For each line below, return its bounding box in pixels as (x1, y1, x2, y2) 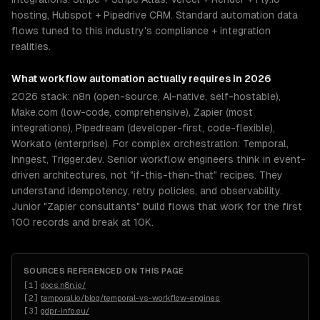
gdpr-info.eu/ (41, 306, 89, 315)
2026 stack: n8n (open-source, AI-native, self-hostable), (11, 91, 281, 102)
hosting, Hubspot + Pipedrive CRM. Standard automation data (11, 9, 298, 21)
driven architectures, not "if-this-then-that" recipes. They (11, 169, 283, 181)
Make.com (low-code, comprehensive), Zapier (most (11, 106, 253, 118)
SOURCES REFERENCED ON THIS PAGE (24, 266, 184, 275)
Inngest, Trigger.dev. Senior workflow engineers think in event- (11, 154, 306, 165)
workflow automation (39, 73, 145, 84)
